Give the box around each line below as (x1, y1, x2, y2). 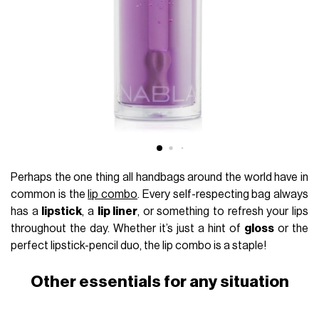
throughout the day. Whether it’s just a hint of (11, 223, 244, 235)
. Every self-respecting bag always (137, 189, 308, 201)
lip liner (97, 206, 138, 218)
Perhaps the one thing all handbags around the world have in (11, 172, 308, 184)
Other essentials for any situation (30, 273, 289, 291)
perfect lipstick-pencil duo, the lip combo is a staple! (11, 240, 267, 252)
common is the (11, 189, 88, 201)
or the (273, 223, 308, 235)
